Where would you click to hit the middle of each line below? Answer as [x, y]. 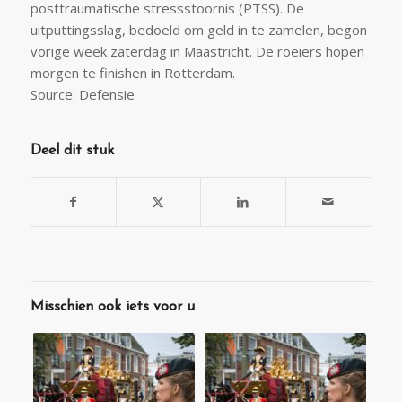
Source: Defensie [82, 95]
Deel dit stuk [72, 151]
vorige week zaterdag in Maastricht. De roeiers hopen [197, 52]
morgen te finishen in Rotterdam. [132, 73]
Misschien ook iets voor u [112, 307]
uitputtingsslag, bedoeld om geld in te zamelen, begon [198, 30]
